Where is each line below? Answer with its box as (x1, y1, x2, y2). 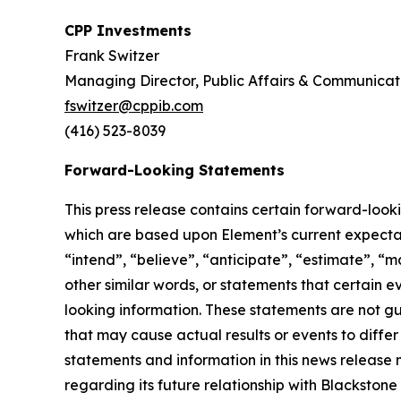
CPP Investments (64, 21, 192, 39)
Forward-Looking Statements (64, 160, 285, 179)
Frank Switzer (64, 46, 159, 64)
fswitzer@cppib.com (64, 96, 203, 115)
